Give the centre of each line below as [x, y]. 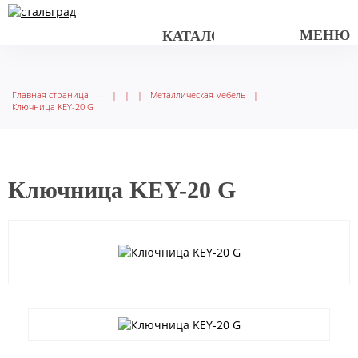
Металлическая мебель [198, 94]
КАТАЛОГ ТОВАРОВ [233, 36]
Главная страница [50, 94]
